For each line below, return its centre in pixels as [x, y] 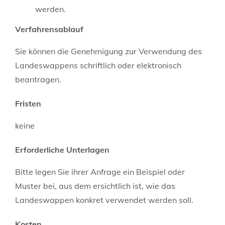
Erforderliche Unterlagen [62, 149]
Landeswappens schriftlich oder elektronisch [98, 65]
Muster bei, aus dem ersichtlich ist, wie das [95, 186]
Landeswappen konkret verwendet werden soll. [104, 200]
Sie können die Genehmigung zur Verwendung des [108, 51]
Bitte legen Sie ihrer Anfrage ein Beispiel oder [100, 172]
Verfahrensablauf [49, 29]
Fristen [28, 103]
